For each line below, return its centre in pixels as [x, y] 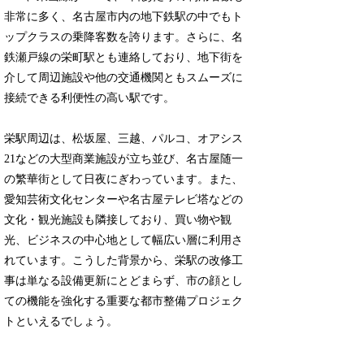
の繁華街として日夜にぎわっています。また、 [124, 180]
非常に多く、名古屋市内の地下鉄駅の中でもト [124, 16]
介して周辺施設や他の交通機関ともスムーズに [124, 77]
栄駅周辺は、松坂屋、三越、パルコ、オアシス [124, 139]
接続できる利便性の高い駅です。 [90, 97]
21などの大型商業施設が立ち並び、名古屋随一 [124, 159]
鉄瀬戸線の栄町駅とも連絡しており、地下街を [124, 57]
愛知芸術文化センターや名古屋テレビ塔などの [124, 200]
